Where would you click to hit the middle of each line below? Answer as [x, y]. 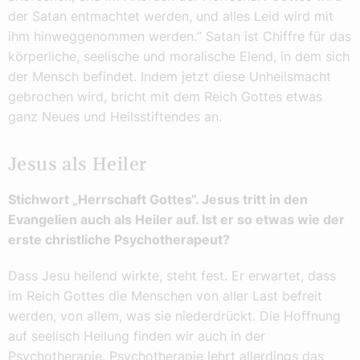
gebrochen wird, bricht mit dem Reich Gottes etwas [165, 97]
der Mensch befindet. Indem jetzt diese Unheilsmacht [170, 77]
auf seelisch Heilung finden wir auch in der [137, 335]
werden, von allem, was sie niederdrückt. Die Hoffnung [174, 315]
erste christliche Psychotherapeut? [119, 239]
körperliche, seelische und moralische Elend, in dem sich [179, 57]
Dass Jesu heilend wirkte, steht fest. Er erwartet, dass [172, 275]
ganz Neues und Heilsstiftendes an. [115, 117]
